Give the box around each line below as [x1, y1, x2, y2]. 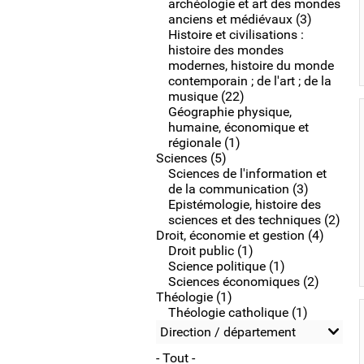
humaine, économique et [168, 119, 309, 135]
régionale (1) [168, 135, 240, 150]
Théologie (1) [156, 289, 232, 305]
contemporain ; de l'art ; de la [168, 73, 331, 89]
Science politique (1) [168, 258, 285, 274]
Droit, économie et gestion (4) [156, 227, 324, 243]
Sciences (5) [156, 150, 227, 166]
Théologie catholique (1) [168, 305, 308, 320]
